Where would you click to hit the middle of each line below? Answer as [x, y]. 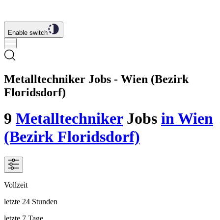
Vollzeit [16, 185]
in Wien [187, 119]
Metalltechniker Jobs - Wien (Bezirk [96, 79]
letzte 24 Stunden [31, 201]
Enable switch [28, 33]
